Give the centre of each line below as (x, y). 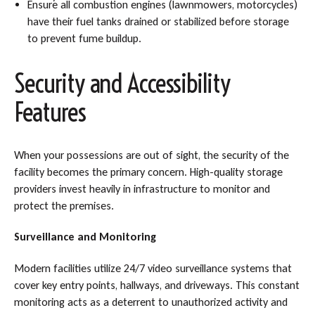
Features (50, 112)
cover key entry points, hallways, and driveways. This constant (156, 285)
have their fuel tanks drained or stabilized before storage (159, 21)
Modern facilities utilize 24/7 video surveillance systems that (153, 268)
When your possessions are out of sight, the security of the (151, 155)
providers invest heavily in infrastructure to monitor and (142, 188)
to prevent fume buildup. (85, 38)
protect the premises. (64, 205)
